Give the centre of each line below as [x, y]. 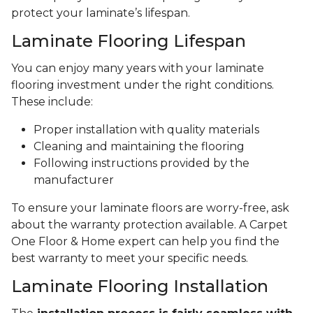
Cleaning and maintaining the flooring [139, 147]
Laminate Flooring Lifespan [129, 41]
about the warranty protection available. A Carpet [150, 225]
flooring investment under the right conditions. [143, 85]
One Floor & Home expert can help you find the [145, 242]
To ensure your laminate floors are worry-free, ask [150, 208]
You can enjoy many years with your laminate [138, 68]
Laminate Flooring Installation [140, 286]
